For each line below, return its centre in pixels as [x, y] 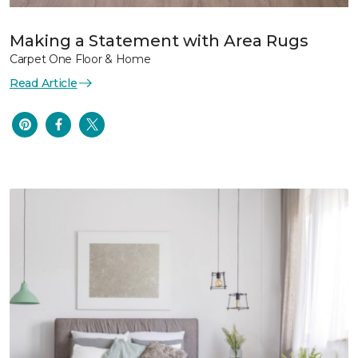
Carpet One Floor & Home [80, 59]
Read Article [44, 83]
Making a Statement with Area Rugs [159, 40]
